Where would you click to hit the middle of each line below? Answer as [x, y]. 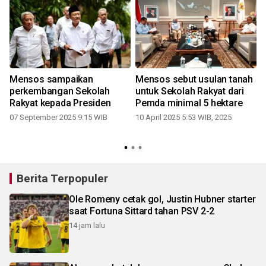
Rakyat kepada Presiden [60, 103]
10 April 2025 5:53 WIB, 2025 [183, 117]
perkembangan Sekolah [60, 91]
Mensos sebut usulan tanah [194, 79]
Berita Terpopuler [62, 178]
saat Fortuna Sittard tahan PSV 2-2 [142, 211]
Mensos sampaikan [51, 79]
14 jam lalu [87, 225]
